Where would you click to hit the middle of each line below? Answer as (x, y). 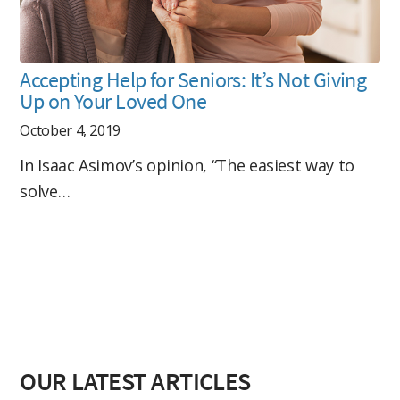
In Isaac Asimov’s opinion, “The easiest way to (187, 165)
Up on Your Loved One (113, 101)
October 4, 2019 (71, 130)
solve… (45, 191)
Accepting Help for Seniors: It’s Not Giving (193, 79)
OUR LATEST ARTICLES (135, 381)
